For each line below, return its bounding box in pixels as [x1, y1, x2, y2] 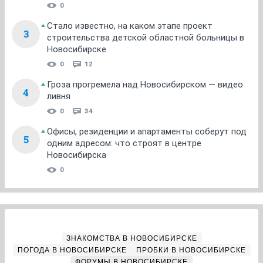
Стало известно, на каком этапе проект [47, 21, 213, 31]
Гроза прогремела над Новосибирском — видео [47, 79, 243, 90]
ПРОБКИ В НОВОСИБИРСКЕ [136, 246, 246, 254]
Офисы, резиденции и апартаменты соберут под [47, 126, 247, 137]
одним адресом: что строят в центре [47, 138, 201, 149]
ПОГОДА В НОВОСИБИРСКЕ [17, 246, 127, 254]
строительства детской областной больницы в [47, 32, 244, 43]
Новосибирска [47, 150, 106, 160]
